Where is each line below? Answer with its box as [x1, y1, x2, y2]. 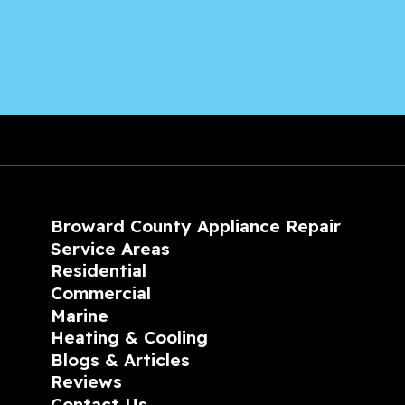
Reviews [51, 371, 122, 393]
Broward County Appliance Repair [51, 215, 341, 238]
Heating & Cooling [51, 326, 208, 349]
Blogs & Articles [51, 348, 190, 371]
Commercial [51, 282, 151, 305]
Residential [51, 259, 146, 282]
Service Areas [51, 237, 170, 259]
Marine [51, 304, 108, 326]
